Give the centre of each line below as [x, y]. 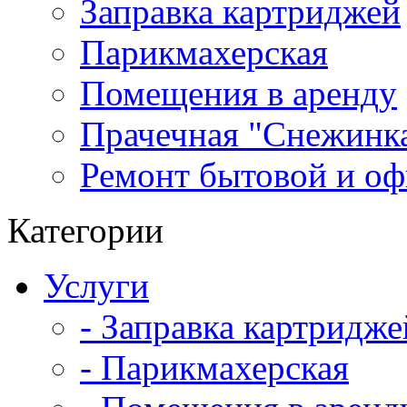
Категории [85, 230]
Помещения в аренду [238, 93]
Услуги [96, 286]
